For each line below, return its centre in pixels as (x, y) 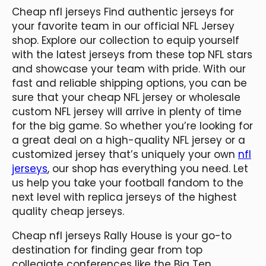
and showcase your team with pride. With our (129, 69)
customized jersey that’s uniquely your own (125, 154)
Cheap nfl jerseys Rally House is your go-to (122, 235)
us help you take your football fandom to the (128, 183)
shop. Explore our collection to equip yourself (126, 40)
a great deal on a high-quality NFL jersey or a (129, 140)
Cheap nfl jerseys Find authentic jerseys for (123, 12)
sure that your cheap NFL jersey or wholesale (126, 97)
